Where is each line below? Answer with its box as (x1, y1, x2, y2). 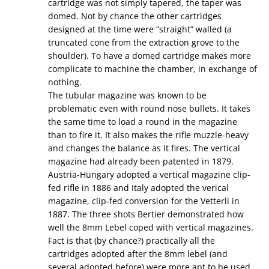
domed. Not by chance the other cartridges (48, 10, 222, 22)
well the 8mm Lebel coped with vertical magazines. (48, 222, 253, 233)
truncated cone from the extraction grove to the (48, 37, 240, 48)
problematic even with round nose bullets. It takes (48, 103, 250, 114)
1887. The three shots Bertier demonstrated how (48, 208, 244, 220)
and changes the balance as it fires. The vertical (48, 142, 240, 154)
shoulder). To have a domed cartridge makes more (48, 50, 251, 61)
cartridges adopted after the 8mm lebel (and (48, 248, 228, 259)
